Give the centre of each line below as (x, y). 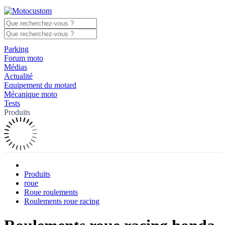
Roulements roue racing (62, 201)
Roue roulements (51, 192)
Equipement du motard (40, 85)
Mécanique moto (31, 94)
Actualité (18, 76)
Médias (16, 67)
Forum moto (24, 58)
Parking (16, 49)
